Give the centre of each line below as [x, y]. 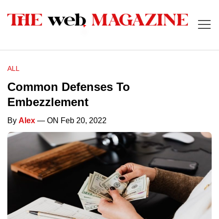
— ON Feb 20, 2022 [71, 121]
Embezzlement [50, 102]
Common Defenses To [69, 87]
